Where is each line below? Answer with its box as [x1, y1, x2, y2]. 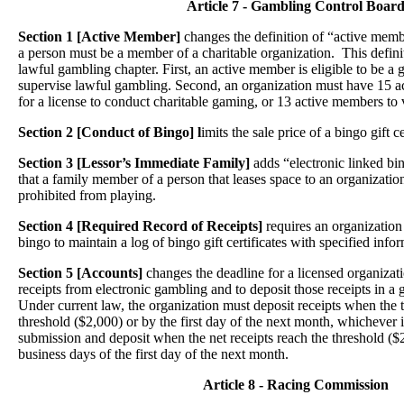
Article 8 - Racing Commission [202, 377, 389, 392]
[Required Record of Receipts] [77, 218, 262, 234]
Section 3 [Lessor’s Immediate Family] [18, 155, 250, 170]
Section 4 [18, 218, 73, 234]
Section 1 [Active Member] [18, 29, 180, 44]
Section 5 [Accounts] [18, 265, 142, 280]
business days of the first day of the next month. [18, 346, 289, 362]
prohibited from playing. [18, 188, 156, 203]
